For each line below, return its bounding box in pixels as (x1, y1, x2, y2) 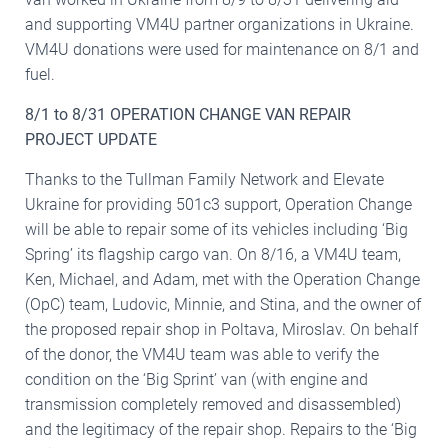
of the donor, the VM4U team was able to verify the (25, 344, 379, 364)
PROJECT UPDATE (25, 129, 157, 149)
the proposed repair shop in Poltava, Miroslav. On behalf (25, 319, 418, 339)
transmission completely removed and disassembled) (25, 394, 401, 414)
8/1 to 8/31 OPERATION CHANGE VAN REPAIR (25, 104, 351, 124)
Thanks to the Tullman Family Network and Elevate (25, 169, 384, 189)
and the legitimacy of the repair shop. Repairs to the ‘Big (25, 419, 417, 439)
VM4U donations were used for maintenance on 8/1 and (25, 39, 419, 59)
